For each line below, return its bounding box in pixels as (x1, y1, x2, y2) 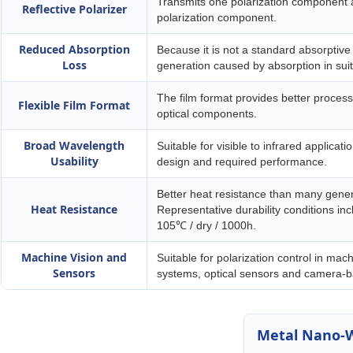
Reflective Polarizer (21, 2, 127, 17)
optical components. (157, 107, 257, 121)
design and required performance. (157, 155, 327, 169)
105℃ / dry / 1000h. (157, 219, 256, 232)
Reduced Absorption (18, 42, 130, 58)
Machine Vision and (21, 250, 127, 266)
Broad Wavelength (24, 138, 124, 154)
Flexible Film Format (18, 98, 130, 113)
